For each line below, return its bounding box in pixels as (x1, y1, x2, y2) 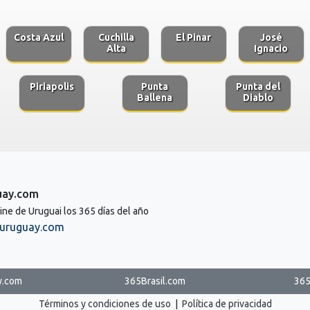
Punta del (236, 80, 281, 92)
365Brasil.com (124, 275, 185, 286)
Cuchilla (98, 31, 135, 43)
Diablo (243, 91, 274, 103)
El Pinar (176, 31, 212, 43)
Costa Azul (14, 31, 64, 43)
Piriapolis (29, 80, 74, 92)
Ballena (137, 91, 173, 103)
